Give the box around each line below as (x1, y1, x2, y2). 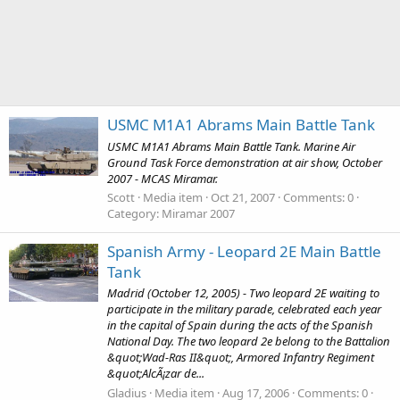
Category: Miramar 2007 (107, 204, 235, 221)
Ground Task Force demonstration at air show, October (107, 154, 382, 171)
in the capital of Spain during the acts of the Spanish (107, 317, 373, 334)
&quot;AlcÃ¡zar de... (107, 365, 204, 382)
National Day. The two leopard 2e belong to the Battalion (107, 333, 390, 350)
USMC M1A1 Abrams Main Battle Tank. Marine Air (107, 137, 355, 154)
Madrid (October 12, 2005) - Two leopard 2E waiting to (107, 285, 379, 302)
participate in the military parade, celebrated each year (107, 301, 381, 318)
